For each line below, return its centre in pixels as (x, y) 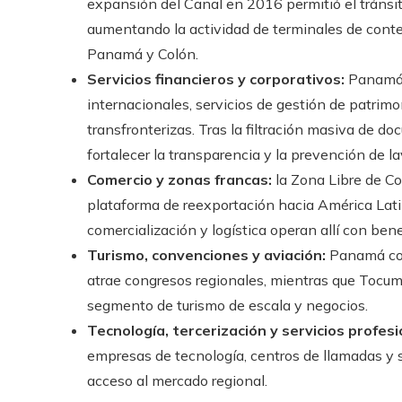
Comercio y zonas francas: (179, 179)
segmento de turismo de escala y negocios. (227, 305)
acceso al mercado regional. (177, 380)
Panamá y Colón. (143, 53)
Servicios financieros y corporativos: (216, 79)
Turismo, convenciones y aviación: (206, 254)
